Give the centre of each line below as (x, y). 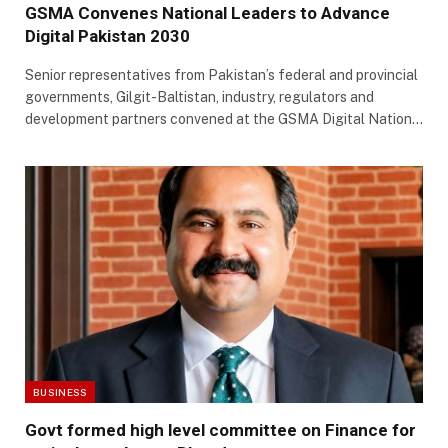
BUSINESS (60, 392)
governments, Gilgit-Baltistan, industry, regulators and (199, 97)
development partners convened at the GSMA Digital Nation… (224, 119)
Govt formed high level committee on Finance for (220, 430)
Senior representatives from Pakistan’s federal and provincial (221, 75)
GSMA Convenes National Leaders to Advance (207, 13)
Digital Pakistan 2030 (107, 36)
